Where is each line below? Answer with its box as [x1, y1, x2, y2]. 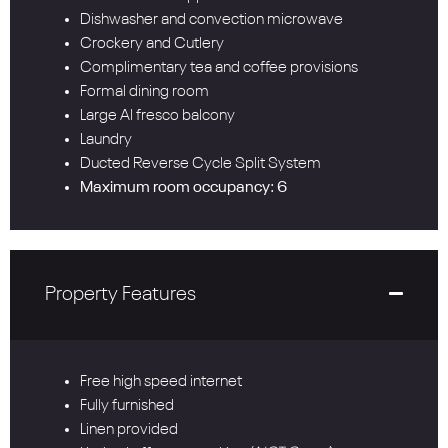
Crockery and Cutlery [80, 36, 224, 53]
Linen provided [80, 422, 178, 439]
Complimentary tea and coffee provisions [80, 60, 358, 77]
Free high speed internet [80, 374, 242, 391]
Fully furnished [80, 398, 174, 415]
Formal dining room [80, 84, 209, 101]
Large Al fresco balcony [80, 108, 235, 125]
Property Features [45, 285, 196, 306]
